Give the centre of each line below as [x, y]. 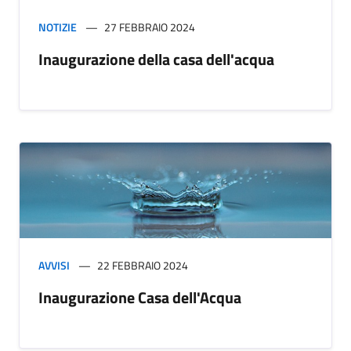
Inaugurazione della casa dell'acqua [156, 60]
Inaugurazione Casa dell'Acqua [140, 298]
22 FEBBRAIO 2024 [143, 266]
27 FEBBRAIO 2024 [150, 27]
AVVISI [54, 266]
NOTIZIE [58, 27]
